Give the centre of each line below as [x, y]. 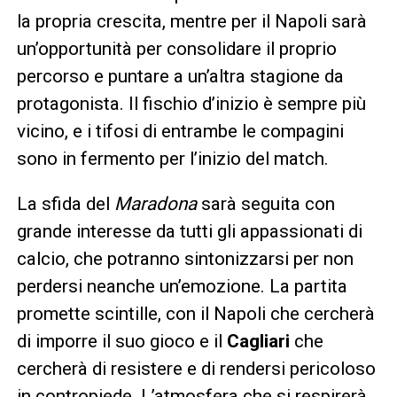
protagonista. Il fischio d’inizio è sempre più [191, 103]
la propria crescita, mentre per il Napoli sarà [191, 21]
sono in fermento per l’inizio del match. [172, 158]
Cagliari [260, 341]
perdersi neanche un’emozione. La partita [182, 286]
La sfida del [65, 203]
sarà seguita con [268, 203]
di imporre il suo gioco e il [121, 341]
